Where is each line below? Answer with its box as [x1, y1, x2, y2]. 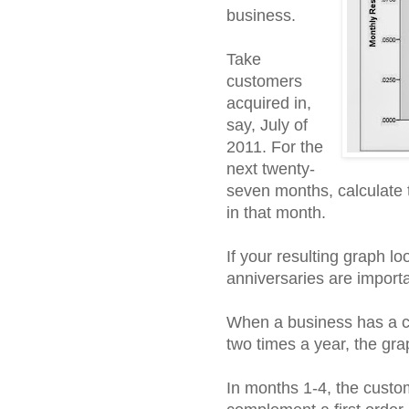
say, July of [226, 116, 308, 135]
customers [226, 72, 302, 91]
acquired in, [226, 94, 311, 113]
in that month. [226, 204, 326, 223]
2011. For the [226, 138, 323, 157]
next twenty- [226, 160, 315, 179]
